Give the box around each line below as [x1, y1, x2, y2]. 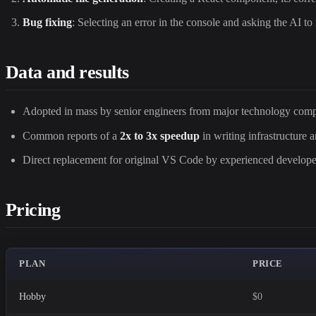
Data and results [6, 62, 129, 83]
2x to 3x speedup [120, 129, 200, 142]
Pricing [6, 200, 61, 221]
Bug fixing [23, 16, 72, 29]
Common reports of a [23, 129, 120, 142]
